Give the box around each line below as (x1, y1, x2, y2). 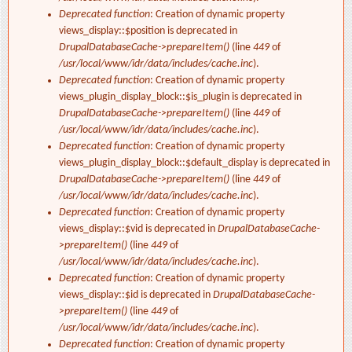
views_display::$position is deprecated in (59, 25, 237, 38)
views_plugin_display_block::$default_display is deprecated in (59, 157, 330, 170)
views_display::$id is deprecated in (59, 289, 213, 302)
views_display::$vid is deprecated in (59, 223, 218, 236)
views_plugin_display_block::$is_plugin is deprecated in (59, 91, 302, 104)
